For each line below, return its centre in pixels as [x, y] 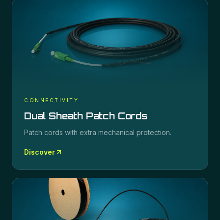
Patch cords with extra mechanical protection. [98, 132]
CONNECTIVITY [51, 100]
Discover [40, 152]
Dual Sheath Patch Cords [86, 116]
